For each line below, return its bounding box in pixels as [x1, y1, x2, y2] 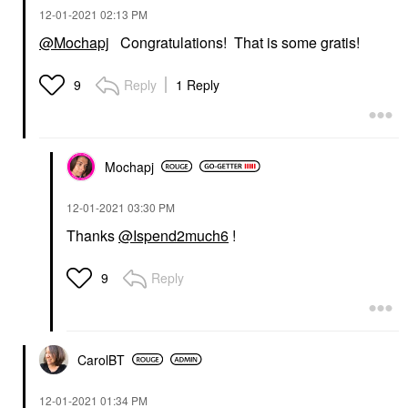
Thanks [66, 224, 118, 246]
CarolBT [77, 350, 125, 369]
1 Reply [176, 75, 219, 94]
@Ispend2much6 [118, 224, 229, 246]
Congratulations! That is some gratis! [109, 31, 360, 53]
